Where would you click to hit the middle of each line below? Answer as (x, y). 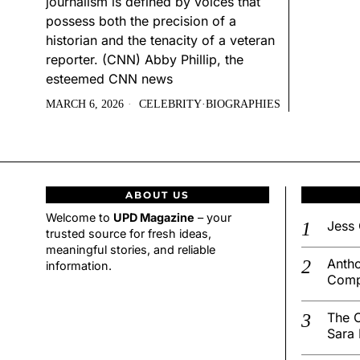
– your (213, 218)
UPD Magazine (154, 218)
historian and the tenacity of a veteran (160, 41)
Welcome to (80, 218)
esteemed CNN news (109, 79)
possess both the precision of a (141, 21)
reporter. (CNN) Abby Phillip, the (145, 60)
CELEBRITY (170, 104)
